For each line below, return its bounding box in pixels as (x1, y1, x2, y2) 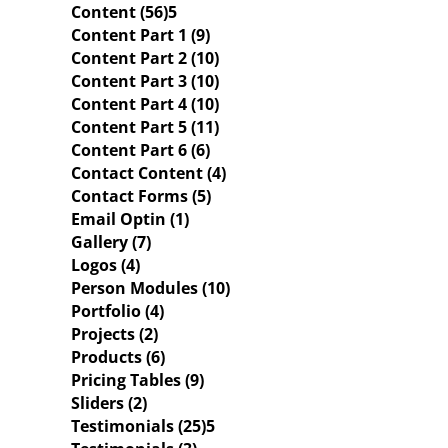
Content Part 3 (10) (71, 70, 219, 92)
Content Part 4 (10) (71, 93, 219, 115)
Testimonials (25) (71, 415, 206, 437)
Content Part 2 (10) (71, 47, 219, 69)
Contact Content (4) (71, 162, 226, 184)
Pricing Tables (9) (71, 369, 204, 391)
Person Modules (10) (71, 277, 230, 299)
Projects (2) (71, 323, 158, 345)
